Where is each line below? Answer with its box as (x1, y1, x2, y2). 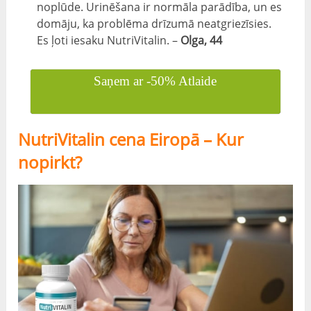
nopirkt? (18, 150, 83, 174)
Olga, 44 (180, 32, 223, 48)
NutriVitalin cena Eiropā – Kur (18, 127, 244, 151)
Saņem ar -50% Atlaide (94, 73, 217, 88)
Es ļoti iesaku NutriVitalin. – (37, 32, 181, 48)
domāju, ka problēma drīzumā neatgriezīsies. (37, 15, 272, 31)
